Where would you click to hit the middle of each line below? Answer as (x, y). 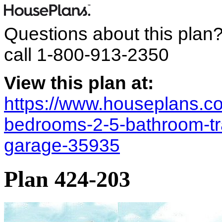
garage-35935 (62, 145)
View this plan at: (79, 83)
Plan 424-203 (67, 179)
